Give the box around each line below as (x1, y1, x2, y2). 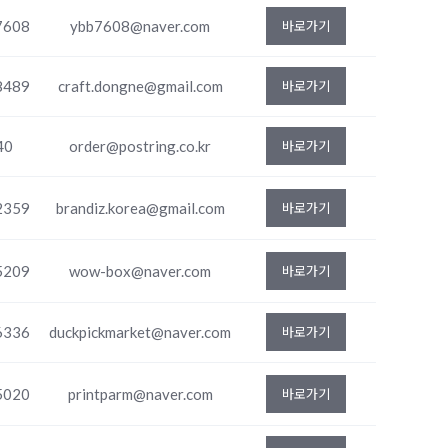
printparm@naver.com (67, 385, 213, 403)
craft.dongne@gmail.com (57, 77, 223, 95)
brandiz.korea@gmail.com (55, 199, 225, 217)
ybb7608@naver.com (70, 17, 210, 35)
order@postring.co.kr (69, 137, 211, 155)
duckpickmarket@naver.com (49, 323, 231, 341)
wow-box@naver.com (69, 262, 211, 280)
